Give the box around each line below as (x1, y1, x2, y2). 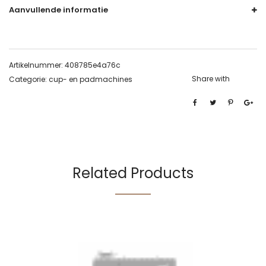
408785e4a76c (65, 60, 121, 70)
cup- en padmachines (49, 74, 132, 84)
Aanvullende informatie (9, 4, 108, 15)
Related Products (72, 163, 194, 183)
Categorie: (9, 74, 49, 84)
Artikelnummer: (9, 60, 65, 70)
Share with (192, 74, 230, 84)
